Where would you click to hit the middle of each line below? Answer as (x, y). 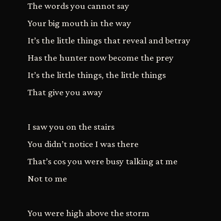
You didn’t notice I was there (83, 144)
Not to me (47, 179)
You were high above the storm (89, 213)
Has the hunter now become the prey (101, 58)
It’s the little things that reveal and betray (109, 40)
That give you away (65, 92)
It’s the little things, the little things (97, 75)
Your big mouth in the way (79, 23)
